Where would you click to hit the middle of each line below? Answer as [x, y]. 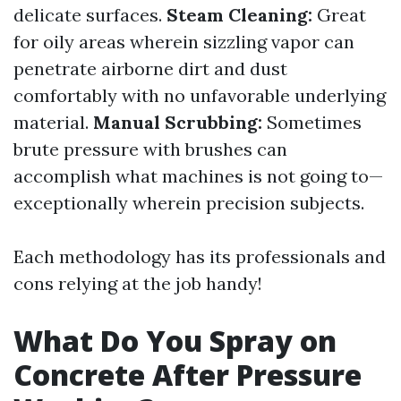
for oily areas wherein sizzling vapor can [184, 42]
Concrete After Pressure [188, 375]
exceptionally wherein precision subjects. [189, 203]
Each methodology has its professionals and [200, 256]
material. [53, 122]
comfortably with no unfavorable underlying [200, 95]
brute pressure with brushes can [150, 149]
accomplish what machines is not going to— [198, 176]
